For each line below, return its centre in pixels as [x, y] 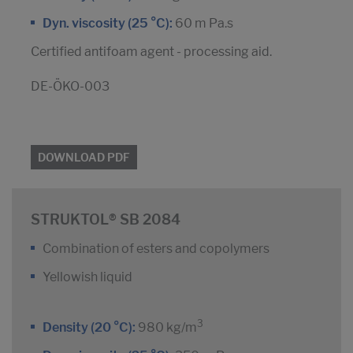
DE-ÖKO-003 [70, 87]
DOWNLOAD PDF [84, 158]
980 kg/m [166, 328]
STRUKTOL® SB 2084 [106, 220]
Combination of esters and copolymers [156, 249]
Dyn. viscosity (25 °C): [108, 24]
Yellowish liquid [87, 277]
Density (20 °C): [89, 328]
